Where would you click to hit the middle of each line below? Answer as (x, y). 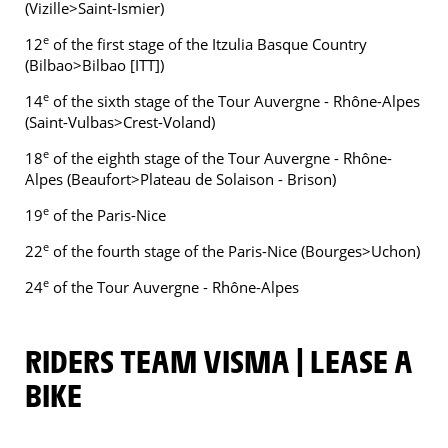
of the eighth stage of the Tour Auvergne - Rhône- (220, 158)
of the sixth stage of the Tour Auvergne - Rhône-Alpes (234, 101)
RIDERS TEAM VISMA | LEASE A (33, 360)
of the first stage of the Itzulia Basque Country (208, 44)
